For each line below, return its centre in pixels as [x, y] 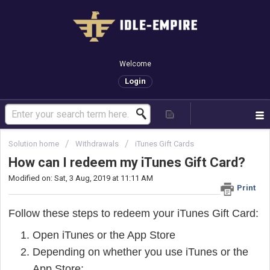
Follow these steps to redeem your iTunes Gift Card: [133, 213]
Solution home [35, 144]
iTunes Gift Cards [165, 144]
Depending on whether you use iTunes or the [140, 252]
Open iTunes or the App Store [104, 235]
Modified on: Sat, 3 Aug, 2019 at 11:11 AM [81, 178]
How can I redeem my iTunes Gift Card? [127, 163]
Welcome [135, 64]
